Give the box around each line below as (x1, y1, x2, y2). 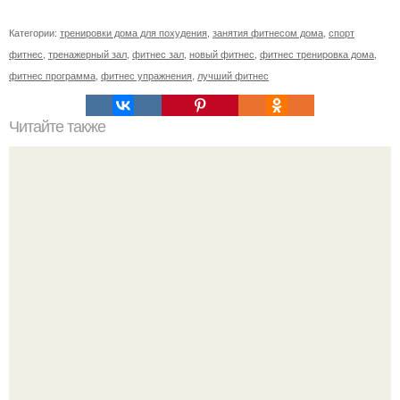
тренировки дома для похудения (60, 25, 207, 39)
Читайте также (9, 118, 105, 136)
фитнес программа (9, 68, 96, 82)
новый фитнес (189, 46, 254, 61)
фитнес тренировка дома (260, 46, 374, 61)
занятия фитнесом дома (212, 25, 323, 39)
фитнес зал (132, 46, 184, 61)
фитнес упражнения (101, 68, 192, 82)
